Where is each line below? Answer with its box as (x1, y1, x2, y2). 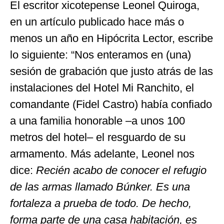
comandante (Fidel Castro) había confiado (10, 97, 212, 110)
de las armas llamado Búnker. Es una (10, 180, 190, 193)
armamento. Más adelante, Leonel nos (10, 147, 194, 160)
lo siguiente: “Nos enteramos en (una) (10, 48, 191, 61)
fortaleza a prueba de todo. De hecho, (10, 196, 191, 209)
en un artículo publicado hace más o (10, 15, 184, 28)
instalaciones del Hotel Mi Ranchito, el (10, 81, 194, 94)
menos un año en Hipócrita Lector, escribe (10, 31, 213, 44)
